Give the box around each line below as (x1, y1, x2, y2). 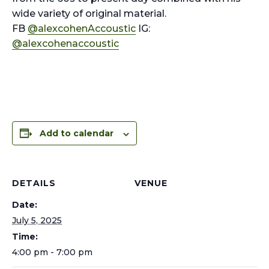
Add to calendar (40, 128, 113, 139)
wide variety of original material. (12, 8, 166, 20)
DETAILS (12, 178, 56, 189)
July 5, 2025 (12, 215, 62, 226)
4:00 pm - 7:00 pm (12, 247, 92, 258)
